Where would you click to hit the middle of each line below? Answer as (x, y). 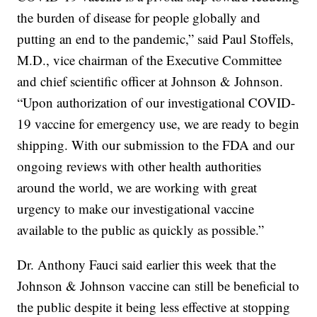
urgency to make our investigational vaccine (136, 208)
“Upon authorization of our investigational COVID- (156, 102)
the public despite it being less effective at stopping (154, 306)
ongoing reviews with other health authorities (139, 166)
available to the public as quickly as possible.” (141, 229)
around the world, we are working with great (137, 187)
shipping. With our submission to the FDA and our (156, 144)
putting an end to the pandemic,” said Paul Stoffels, (156, 38)
